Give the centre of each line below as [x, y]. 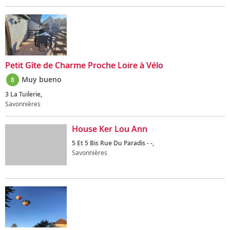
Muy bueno [42, 79]
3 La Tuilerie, [24, 94]
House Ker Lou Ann [110, 129]
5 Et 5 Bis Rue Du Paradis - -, [113, 143]
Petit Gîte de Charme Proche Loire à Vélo [84, 65]
